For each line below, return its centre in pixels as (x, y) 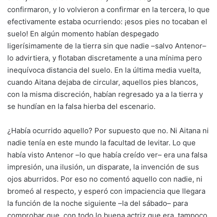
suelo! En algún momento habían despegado (83, 34)
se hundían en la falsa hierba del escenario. (81, 106)
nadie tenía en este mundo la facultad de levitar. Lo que (101, 143)
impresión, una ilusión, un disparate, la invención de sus (103, 167)
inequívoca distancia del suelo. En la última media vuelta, (104, 70)
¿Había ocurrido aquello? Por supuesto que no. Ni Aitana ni (108, 131)
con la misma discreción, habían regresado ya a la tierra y (105, 94)
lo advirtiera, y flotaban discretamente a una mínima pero (105, 58)
